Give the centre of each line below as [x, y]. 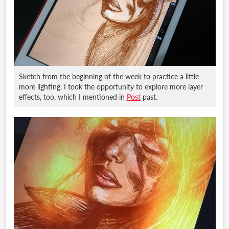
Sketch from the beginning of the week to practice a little [109, 76]
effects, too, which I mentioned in [73, 97]
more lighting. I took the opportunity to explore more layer [111, 86]
